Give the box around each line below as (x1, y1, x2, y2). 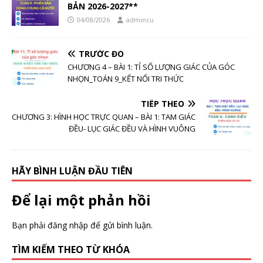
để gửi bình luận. (88, 220, 153, 231)
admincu (126, 15, 154, 25)
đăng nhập (48, 220, 88, 231)
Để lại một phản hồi (12, 190, 151, 210)
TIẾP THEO (141, 98, 184, 110)
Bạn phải (12, 220, 48, 231)
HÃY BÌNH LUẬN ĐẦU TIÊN (12, 164, 133, 178)
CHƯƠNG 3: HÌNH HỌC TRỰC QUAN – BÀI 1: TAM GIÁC (12, 112, 195, 123)
